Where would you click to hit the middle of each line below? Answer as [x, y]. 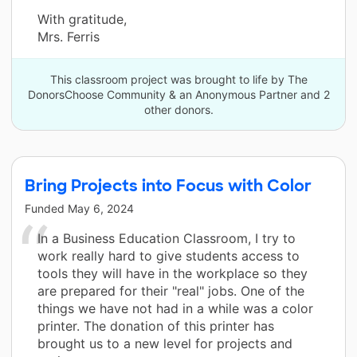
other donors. [178, 110]
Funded [46, 209]
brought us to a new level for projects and [165, 344]
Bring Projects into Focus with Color [168, 186]
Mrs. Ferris [69, 37]
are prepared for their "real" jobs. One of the [171, 291]
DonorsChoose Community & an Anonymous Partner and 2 [178, 95]
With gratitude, [82, 20]
